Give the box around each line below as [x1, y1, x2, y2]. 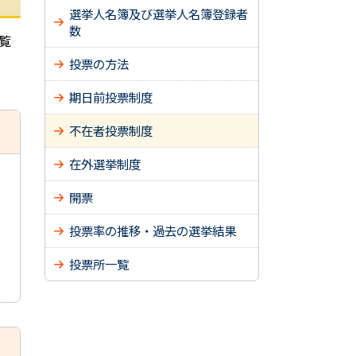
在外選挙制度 [69, 155, 141, 172]
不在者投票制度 [69, 122, 153, 139]
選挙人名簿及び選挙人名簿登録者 [69, 5, 248, 22]
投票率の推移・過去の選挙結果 [69, 222, 236, 239]
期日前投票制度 [69, 88, 153, 106]
